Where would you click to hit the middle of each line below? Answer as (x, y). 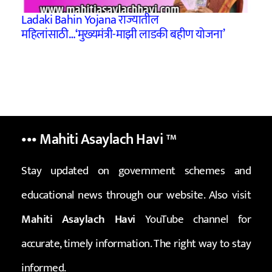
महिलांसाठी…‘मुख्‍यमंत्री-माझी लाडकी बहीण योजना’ (123, 35)
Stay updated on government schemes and (136, 171)
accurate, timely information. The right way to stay (136, 244)
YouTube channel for (193, 220)
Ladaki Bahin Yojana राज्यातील (90, 20)
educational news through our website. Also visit (136, 195)
